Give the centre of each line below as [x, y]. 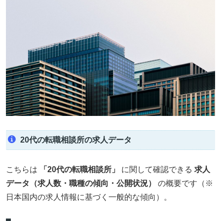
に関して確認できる [157, 169]
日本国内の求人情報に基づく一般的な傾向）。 [89, 197]
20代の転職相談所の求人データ [76, 140]
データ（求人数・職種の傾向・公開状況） [81, 183]
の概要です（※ [184, 183]
